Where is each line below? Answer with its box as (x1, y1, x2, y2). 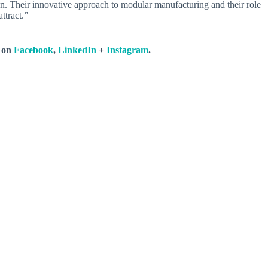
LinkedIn (58, 44, 96, 55)
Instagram (106, 44, 148, 55)
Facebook (14, 44, 53, 55)
